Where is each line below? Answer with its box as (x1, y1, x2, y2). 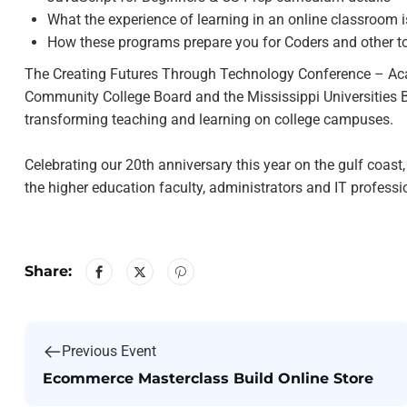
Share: (25, 263, 72, 281)
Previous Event (62, 342, 156, 361)
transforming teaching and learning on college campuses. (25, 110, 393, 128)
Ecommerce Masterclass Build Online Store (43, 370, 373, 388)
